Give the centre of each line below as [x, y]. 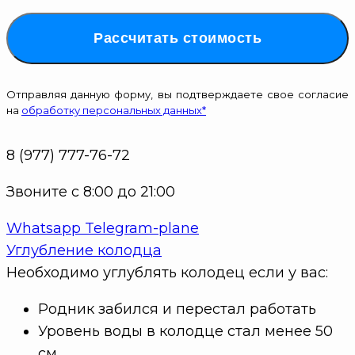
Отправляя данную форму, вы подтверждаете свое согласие [177, 94]
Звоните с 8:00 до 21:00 [91, 191]
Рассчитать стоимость [177, 38]
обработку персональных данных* [114, 110]
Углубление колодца [84, 250]
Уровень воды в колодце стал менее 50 [185, 331]
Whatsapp [44, 228]
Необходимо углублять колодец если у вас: [167, 272]
